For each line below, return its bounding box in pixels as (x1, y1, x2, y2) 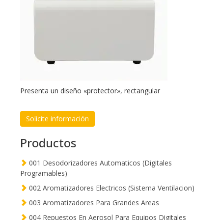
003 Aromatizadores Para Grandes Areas (27, 198, 159, 208)
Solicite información (26, 114, 89, 124)
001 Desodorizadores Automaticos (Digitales (27, 158, 172, 168)
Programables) (20, 168, 67, 178)
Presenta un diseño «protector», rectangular (20, 86, 160, 96)
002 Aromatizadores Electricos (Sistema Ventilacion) (27, 183, 194, 193)
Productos (20, 135, 76, 151)
